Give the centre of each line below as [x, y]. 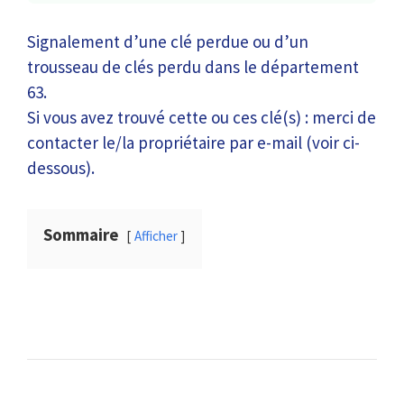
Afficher [156, 236]
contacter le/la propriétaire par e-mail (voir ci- [193, 142]
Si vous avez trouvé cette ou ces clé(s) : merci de [202, 117]
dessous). [61, 168]
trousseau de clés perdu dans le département [193, 67]
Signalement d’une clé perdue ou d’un [168, 41]
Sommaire [81, 234]
